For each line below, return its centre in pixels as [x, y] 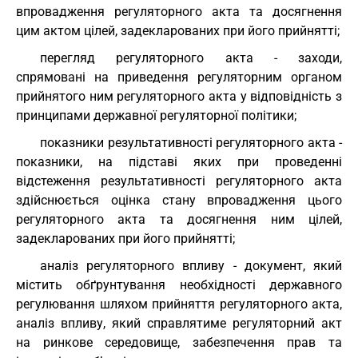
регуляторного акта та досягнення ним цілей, [179, 219]
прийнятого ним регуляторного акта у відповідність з [179, 96]
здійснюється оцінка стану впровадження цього [179, 200]
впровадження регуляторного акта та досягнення [179, 12]
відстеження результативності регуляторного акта [179, 181]
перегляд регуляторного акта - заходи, [191, 58]
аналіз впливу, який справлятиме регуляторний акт [179, 323]
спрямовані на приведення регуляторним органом [179, 77]
